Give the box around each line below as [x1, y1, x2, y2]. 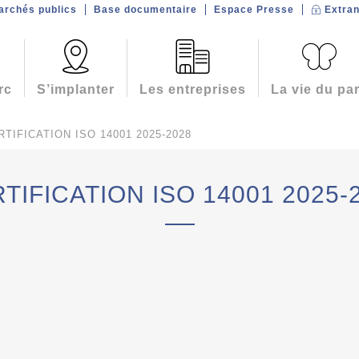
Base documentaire [93, 4, 197, 15]
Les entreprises [139, 83, 246, 96]
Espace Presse [213, 4, 294, 15]
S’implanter [37, 83, 115, 96]
